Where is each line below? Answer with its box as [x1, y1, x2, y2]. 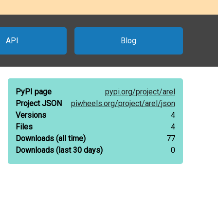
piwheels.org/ [71, 99, 118, 108]
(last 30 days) [54, 145, 103, 155]
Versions [16, 110, 46, 120]
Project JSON [16, 99, 62, 108]
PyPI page [16, 87, 52, 96]
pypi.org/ [105, 87, 136, 96]
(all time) [54, 134, 86, 143]
